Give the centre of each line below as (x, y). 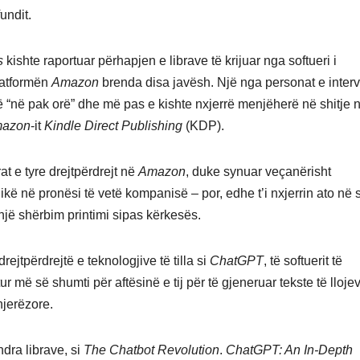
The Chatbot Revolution (151, 350)
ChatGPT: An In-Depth (289, 350)
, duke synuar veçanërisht (258, 172)
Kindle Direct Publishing (113, 126)
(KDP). (203, 126)
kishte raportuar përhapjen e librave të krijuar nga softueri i (170, 61)
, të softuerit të (303, 261)
